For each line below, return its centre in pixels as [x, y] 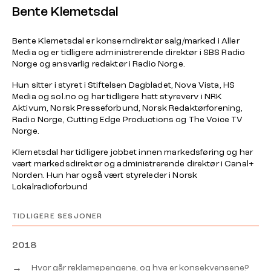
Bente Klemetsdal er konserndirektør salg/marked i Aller [126, 41]
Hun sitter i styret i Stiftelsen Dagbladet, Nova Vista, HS [124, 85]
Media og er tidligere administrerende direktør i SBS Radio [129, 52]
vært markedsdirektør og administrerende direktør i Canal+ [133, 163]
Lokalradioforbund [50, 186]
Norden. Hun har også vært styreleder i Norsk [105, 175]
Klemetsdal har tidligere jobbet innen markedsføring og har [133, 152]
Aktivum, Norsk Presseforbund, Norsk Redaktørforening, [128, 108]
